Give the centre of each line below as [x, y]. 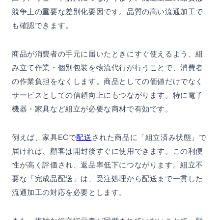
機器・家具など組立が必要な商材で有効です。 [92, 109]
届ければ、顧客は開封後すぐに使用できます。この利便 [108, 151]
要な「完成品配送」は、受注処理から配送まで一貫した [108, 179]
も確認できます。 [42, 26]
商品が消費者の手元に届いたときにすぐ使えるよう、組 [108, 54]
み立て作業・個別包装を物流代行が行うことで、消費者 [108, 68]
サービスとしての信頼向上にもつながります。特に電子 [108, 95]
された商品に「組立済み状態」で [149, 137]
